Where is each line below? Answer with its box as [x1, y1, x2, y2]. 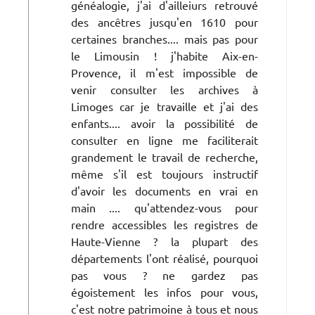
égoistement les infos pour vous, [71, 284, 258, 299]
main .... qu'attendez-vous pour [71, 200, 258, 214]
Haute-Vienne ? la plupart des [71, 233, 258, 248]
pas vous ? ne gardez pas [71, 267, 258, 282]
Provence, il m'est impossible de [71, 65, 258, 79]
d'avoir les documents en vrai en [71, 183, 258, 198]
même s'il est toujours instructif [71, 166, 258, 181]
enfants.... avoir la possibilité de [71, 115, 258, 130]
